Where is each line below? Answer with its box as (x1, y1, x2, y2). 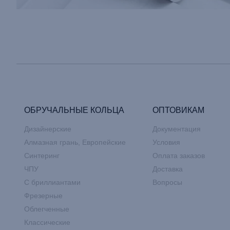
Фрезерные (24, 191, 63, 200)
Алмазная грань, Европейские (24, 138, 126, 147)
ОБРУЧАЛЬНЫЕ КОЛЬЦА (24, 106, 124, 115)
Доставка (152, 165, 183, 174)
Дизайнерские (24, 125, 71, 133)
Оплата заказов (152, 151, 205, 160)
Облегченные (24, 205, 69, 214)
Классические (24, 218, 70, 227)
